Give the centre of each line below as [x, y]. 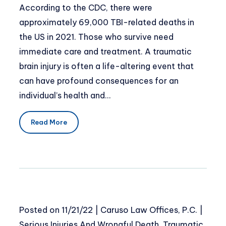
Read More [49, 122]
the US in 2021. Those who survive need [96, 37]
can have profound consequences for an [99, 80]
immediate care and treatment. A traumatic [105, 51]
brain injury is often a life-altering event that [106, 66]
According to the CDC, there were [86, 7]
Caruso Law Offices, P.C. [149, 210]
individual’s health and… [65, 95]
